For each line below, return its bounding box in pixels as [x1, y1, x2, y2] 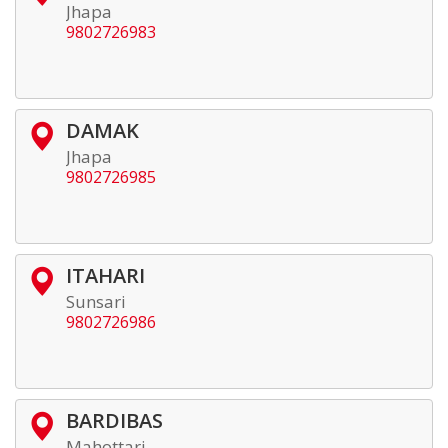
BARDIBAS [66, 406, 163, 434]
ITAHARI [66, 261, 145, 289]
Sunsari [66, 289, 126, 313]
